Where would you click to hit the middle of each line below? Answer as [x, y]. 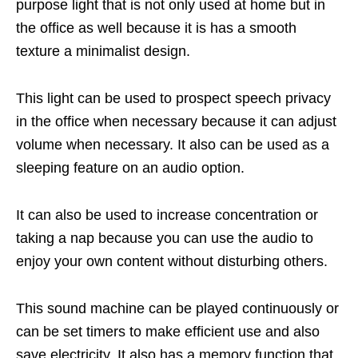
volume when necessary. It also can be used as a [173, 144]
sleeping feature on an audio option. [130, 167]
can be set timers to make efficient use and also [168, 331]
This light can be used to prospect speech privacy [173, 98]
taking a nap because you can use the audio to [165, 238]
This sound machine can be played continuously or [177, 308]
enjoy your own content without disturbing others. [172, 261]
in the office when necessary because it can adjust [176, 121]
